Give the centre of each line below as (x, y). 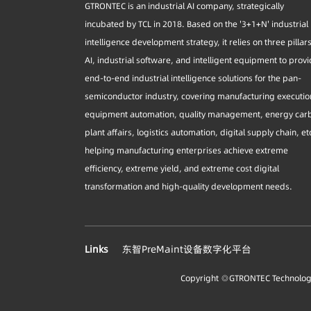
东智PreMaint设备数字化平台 (186, 249)
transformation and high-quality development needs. (188, 186)
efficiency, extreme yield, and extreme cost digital (182, 168)
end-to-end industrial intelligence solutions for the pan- (193, 78)
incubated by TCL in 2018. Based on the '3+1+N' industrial (196, 24)
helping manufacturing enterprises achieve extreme (186, 150)
